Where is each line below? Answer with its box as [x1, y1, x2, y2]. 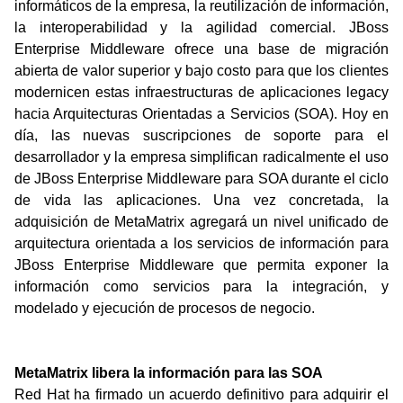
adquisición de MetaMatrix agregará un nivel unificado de [14, 214, 389, 229]
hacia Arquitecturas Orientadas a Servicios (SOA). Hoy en [14, 106, 389, 121]
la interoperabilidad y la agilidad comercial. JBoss [14, 20, 389, 35]
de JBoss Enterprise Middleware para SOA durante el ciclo [14, 171, 389, 186]
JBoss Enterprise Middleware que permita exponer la [14, 257, 389, 273]
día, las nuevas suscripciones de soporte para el [14, 128, 389, 143]
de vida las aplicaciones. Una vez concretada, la [14, 193, 389, 208]
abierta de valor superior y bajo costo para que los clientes [14, 63, 389, 78]
